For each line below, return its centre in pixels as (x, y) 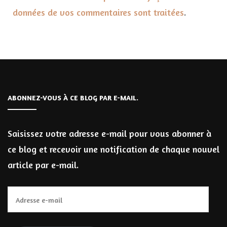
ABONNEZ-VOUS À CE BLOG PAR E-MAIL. (73, 97)
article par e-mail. (43, 164)
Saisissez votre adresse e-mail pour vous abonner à (109, 133)
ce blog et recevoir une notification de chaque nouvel (113, 149)
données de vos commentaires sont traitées (98, 12)
